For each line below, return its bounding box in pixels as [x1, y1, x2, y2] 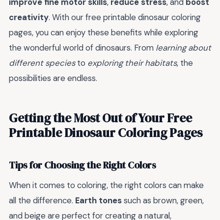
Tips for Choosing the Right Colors [9, 158, 156, 172]
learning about [156, 42, 211, 53]
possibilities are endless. [9, 72, 97, 83]
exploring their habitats [87, 57, 177, 68]
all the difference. [9, 195, 75, 206]
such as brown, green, [122, 195, 204, 206]
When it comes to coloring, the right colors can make [9, 180, 204, 191]
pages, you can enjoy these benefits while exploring [9, 27, 198, 38]
